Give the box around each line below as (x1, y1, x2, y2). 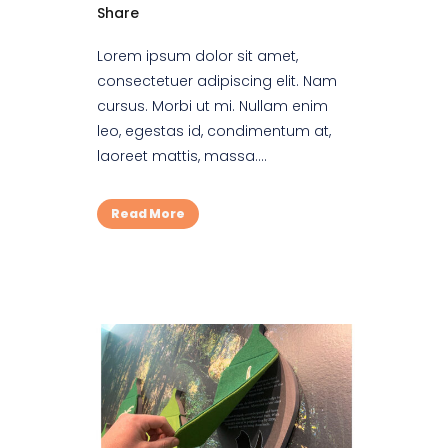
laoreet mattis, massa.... (97, 145, 267, 166)
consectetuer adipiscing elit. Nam (97, 70, 337, 91)
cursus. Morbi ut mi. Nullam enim (97, 95, 328, 116)
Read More (111, 204, 185, 222)
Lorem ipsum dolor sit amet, (97, 45, 298, 66)
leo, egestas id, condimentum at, (97, 120, 331, 141)
